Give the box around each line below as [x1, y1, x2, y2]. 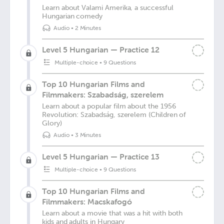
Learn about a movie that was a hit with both [42, 209, 183, 217]
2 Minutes [74, 24, 101, 31]
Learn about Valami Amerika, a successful [42, 3, 173, 12]
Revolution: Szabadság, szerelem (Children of [42, 110, 186, 119]
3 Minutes [74, 131, 101, 138]
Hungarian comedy [42, 12, 103, 20]
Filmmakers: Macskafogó [42, 196, 132, 206]
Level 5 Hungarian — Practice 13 [42, 151, 159, 161]
